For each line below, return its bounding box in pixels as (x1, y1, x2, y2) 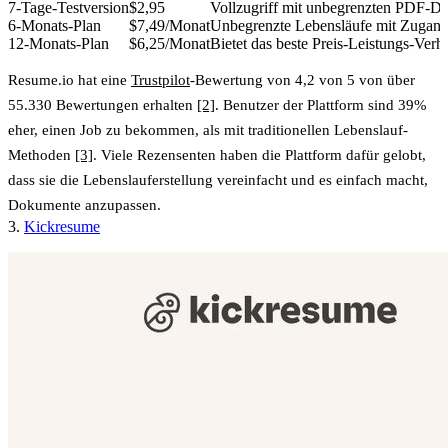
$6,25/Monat (129, 34, 210, 52)
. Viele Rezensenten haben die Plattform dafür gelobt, (93, 146, 426, 163)
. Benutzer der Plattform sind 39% (215, 96, 427, 113)
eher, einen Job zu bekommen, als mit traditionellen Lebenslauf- (8, 121, 408, 138)
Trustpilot (131, 71, 190, 88)
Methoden (8, 146, 75, 163)
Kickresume (24, 217, 100, 235)
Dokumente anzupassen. (8, 196, 161, 213)
